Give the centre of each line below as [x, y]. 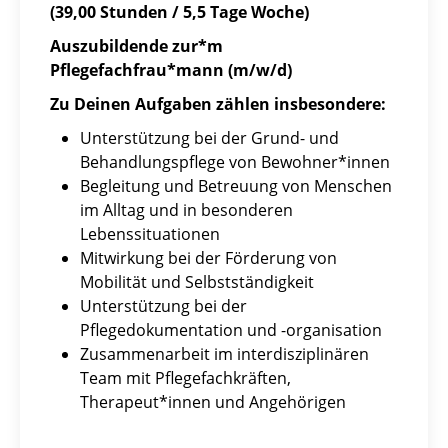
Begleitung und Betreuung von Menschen [236, 186]
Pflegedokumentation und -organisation [231, 330]
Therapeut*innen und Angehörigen [213, 402]
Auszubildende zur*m [136, 46]
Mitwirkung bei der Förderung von [208, 258]
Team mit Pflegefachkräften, [185, 378]
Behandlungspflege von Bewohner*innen [235, 162]
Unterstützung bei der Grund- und [209, 138]
